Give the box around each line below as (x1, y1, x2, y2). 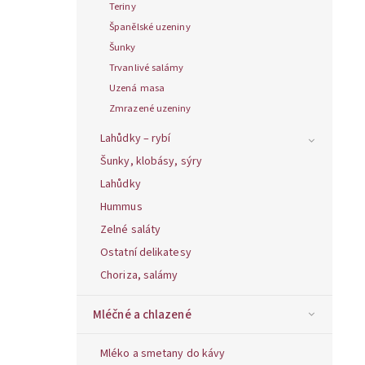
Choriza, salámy (100, 266, 178, 284)
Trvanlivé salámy (109, 59, 184, 75)
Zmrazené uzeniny (109, 100, 191, 116)
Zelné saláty (100, 221, 161, 238)
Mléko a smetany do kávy (100, 345, 226, 362)
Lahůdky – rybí (100, 130, 171, 147)
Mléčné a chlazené (93, 305, 191, 323)
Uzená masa (109, 80, 165, 95)
